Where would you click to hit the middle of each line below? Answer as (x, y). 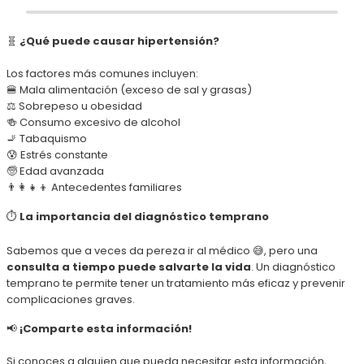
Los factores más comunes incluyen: (102, 73)
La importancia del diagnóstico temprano (144, 216)
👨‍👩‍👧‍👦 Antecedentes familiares (94, 187)
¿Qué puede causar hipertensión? (118, 41)
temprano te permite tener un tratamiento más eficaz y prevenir (176, 283)
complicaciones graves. (71, 299)
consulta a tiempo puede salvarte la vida (129, 266)
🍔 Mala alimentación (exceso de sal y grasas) (129, 89)
